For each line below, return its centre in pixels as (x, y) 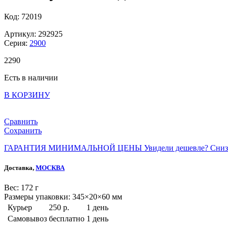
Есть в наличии (31, 78)
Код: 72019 (23, 17)
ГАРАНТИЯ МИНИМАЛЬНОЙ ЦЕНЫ (73, 148)
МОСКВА (50, 168)
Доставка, (20, 168)
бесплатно (67, 219)
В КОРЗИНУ (27, 95)
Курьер (20, 208)
